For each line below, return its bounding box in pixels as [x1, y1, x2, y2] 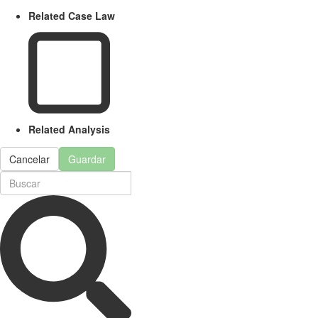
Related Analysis [28, 122, 110, 137]
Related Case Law [28, 8, 115, 23]
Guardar [68, 152, 106, 167]
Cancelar [9, 152, 50, 167]
